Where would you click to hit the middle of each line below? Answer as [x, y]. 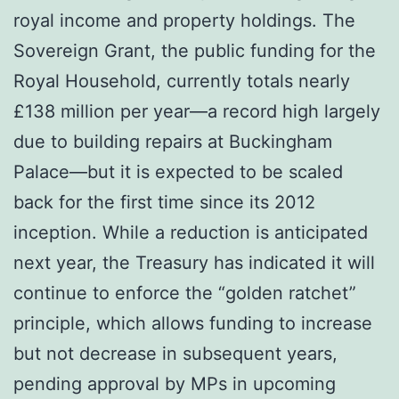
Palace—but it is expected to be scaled [178, 171]
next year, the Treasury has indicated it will [194, 262]
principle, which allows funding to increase [193, 323]
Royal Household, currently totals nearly [182, 81]
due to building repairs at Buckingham [173, 141]
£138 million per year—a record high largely [197, 111]
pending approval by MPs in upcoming [175, 383]
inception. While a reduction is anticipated [191, 232]
